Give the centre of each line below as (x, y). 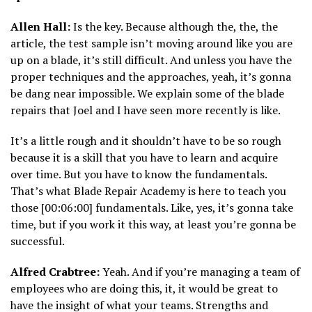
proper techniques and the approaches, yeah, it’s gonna (151, 77)
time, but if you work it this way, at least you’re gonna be (153, 225)
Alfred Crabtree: (55, 272)
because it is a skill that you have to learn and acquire (144, 158)
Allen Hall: (40, 27)
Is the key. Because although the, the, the (174, 27)
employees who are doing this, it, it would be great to (144, 289)
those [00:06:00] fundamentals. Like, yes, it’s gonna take (152, 208)
